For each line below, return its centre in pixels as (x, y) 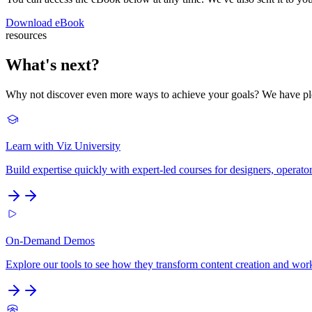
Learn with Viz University (63, 146)
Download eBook (45, 22)
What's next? (53, 64)
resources (26, 35)
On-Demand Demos (50, 240)
